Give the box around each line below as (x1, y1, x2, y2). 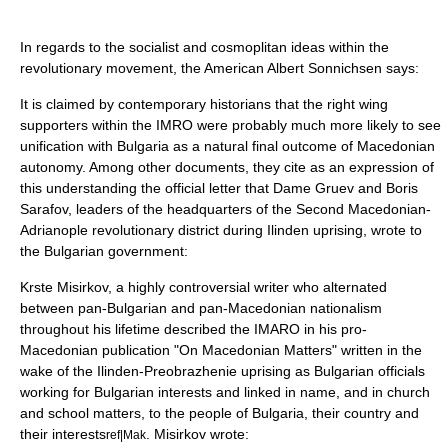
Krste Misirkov (20, 279, 108, 296)
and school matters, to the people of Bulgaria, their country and (20, 405, 419, 422)
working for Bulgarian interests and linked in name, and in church (20, 384, 430, 401)
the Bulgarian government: (20, 243, 188, 260)
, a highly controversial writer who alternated (108, 279, 387, 296)
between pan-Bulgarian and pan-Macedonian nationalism (20, 300, 382, 317)
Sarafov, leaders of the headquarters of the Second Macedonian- (20, 201, 431, 218)
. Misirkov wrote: (146, 426, 249, 443)
